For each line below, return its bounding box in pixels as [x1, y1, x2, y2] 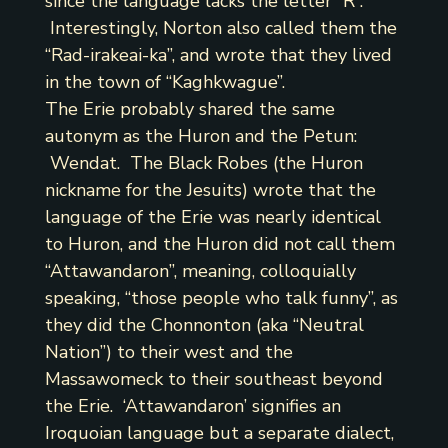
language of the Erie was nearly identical [44, 205, 381, 230]
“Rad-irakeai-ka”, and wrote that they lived [44, 43, 392, 68]
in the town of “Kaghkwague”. [44, 70, 285, 95]
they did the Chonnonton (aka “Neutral [44, 313, 364, 338]
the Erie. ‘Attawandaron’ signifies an [44, 394, 341, 419]
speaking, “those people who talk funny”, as [44, 286, 398, 311]
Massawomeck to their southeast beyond [44, 367, 383, 392]
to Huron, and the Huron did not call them [44, 232, 395, 257]
